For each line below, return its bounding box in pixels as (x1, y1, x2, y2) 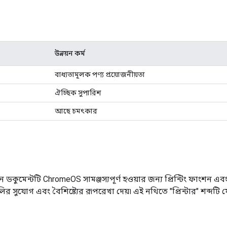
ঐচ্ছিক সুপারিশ (55, 88, 101, 97)
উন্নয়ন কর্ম (55, 49, 85, 57)
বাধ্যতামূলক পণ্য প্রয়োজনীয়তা (55, 70, 145, 79)
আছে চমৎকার (55, 106, 97, 115)
